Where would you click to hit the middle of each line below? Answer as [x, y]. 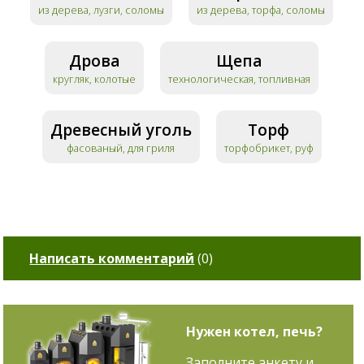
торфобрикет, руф [269, 148]
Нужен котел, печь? [255, 332]
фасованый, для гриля [121, 148]
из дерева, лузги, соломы [102, 10]
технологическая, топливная [240, 79]
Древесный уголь [121, 130]
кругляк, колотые [95, 79]
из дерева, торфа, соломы [261, 10]
